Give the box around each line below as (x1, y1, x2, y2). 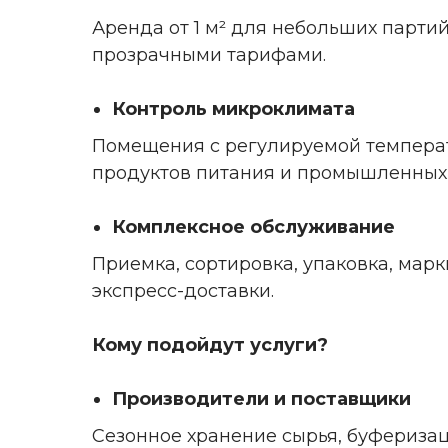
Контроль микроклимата (112, 97, 355, 120)
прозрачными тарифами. (92, 43, 326, 66)
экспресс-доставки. (92, 279, 274, 302)
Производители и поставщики (112, 387, 411, 410)
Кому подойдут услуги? (92, 333, 328, 356)
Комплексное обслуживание (112, 215, 395, 238)
